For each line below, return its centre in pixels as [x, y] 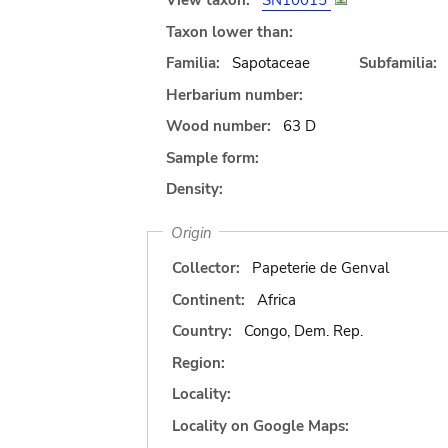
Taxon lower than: [229, 31]
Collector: [206, 268]
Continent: [208, 299]
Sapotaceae [270, 63]
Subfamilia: [397, 63]
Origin [191, 232]
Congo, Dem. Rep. [303, 331]
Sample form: [212, 157]
